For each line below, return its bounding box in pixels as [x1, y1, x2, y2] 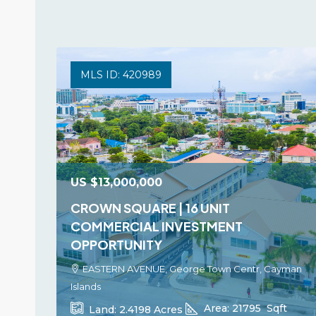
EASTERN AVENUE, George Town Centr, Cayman [83, 263, 302, 274]
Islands [71, 281, 101, 292]
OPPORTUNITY [71, 236, 162, 253]
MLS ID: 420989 [80, 68, 162, 81]
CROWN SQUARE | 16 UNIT [71, 200, 230, 216]
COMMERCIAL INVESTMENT [71, 218, 243, 234]
